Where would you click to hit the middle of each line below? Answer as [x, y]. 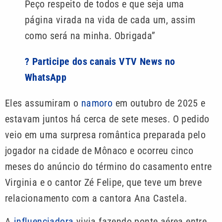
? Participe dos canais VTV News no [100, 62]
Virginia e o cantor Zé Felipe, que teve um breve [104, 183]
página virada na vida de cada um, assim [110, 20]
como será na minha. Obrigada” [90, 36]
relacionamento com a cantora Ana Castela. [96, 198]
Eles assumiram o [43, 103]
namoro [97, 103]
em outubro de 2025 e [159, 103]
